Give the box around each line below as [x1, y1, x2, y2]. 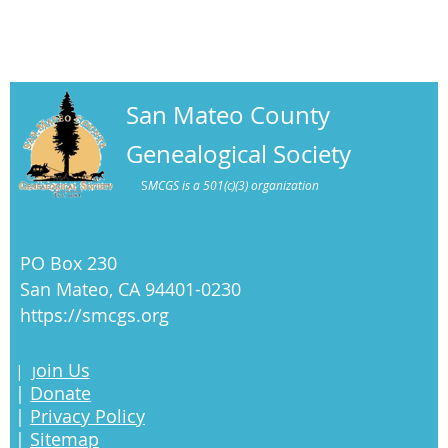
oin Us [36, 358, 90, 383]
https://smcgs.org [20, 303, 169, 328]
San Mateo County [126, 99, 330, 132]
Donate [30, 381, 91, 406]
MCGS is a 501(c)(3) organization [148, 177, 319, 194]
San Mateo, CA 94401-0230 [20, 277, 241, 302]
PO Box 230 [20, 251, 117, 276]
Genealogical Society [126, 138, 351, 171]
